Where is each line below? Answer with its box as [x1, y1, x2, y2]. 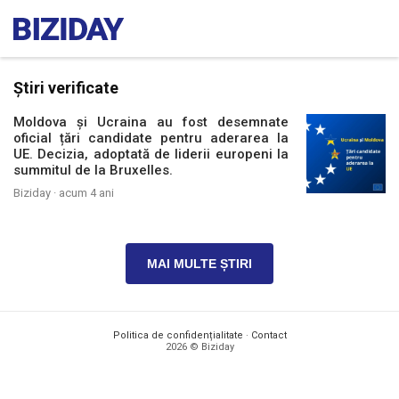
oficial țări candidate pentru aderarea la [13, 130, 289, 146]
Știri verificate [13, 78, 118, 97]
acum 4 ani [59, 186, 114, 199]
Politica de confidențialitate [112, 330, 243, 341]
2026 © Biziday [165, 341, 234, 353]
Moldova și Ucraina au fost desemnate [13, 114, 289, 130]
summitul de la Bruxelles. [13, 162, 173, 178]
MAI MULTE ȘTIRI [147, 256, 252, 271]
